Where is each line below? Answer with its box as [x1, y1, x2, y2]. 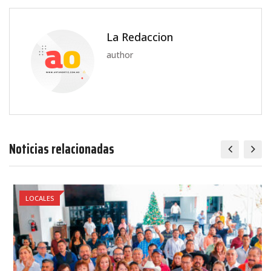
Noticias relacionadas [9, 138, 114, 160]
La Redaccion [106, 29, 173, 44]
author [106, 48, 133, 60]
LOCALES [21, 193, 50, 203]
